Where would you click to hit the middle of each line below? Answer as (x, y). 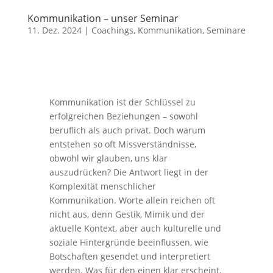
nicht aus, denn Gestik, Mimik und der (127, 214)
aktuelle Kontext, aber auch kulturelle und (135, 228)
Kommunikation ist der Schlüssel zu (122, 102)
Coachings (112, 30)
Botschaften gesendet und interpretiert (129, 256)
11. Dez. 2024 (54, 30)
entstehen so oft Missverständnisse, (122, 144)
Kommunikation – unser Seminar (103, 18)
